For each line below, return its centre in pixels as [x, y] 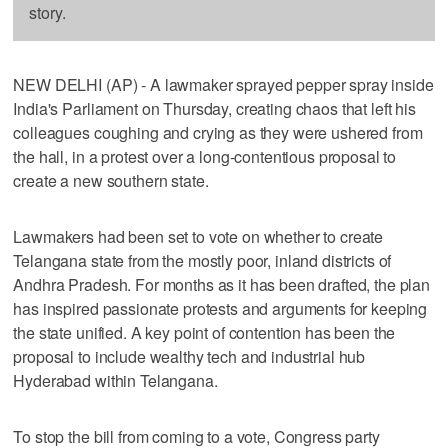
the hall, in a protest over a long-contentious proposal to [205, 156]
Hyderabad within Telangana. [115, 380]
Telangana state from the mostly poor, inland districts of [202, 260]
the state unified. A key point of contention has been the [204, 332]
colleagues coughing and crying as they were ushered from [218, 132]
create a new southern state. [111, 180]
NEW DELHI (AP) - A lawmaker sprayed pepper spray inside [223, 84]
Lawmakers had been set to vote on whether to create [198, 236]
